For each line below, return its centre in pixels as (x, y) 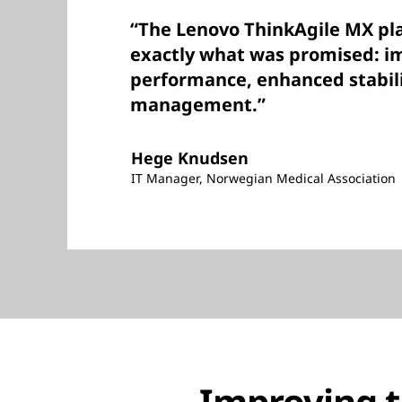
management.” (198, 105)
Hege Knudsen (190, 158)
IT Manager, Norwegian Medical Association (263, 179)
